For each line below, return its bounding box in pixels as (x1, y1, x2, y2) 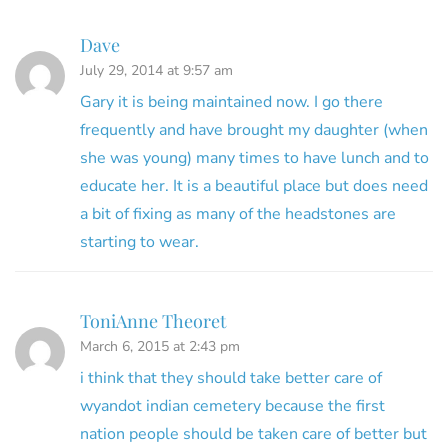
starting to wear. (80, 230, 199, 253)
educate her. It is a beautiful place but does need (80, 174, 428, 197)
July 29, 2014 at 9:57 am (80, 60, 233, 80)
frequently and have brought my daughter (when (80, 118, 428, 141)
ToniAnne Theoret (80, 308, 226, 333)
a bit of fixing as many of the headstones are (80, 202, 396, 225)
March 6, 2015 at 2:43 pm (80, 336, 240, 356)
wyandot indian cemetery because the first (80, 394, 385, 417)
